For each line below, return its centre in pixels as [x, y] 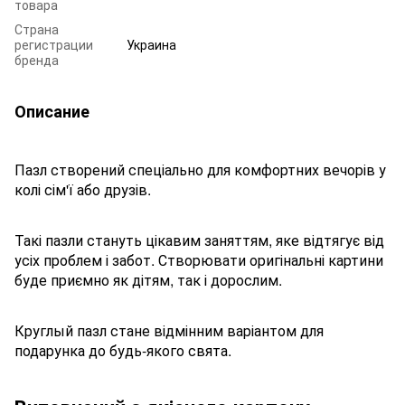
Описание [52, 111]
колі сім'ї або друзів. [83, 189]
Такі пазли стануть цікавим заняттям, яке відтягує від [199, 240]
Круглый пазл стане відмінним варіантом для [169, 330]
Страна [37, 28]
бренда [37, 59]
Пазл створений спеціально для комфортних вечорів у [200, 169]
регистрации [54, 44]
